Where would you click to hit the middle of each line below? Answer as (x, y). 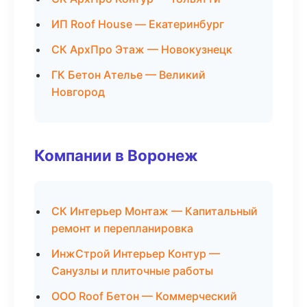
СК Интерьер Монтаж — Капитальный (155, 211)
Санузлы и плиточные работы (132, 271)
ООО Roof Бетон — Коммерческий (144, 296)
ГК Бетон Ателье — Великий (128, 75)
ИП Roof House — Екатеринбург (138, 24)
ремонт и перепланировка (122, 228)
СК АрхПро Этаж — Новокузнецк (142, 49)
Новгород (78, 92)
